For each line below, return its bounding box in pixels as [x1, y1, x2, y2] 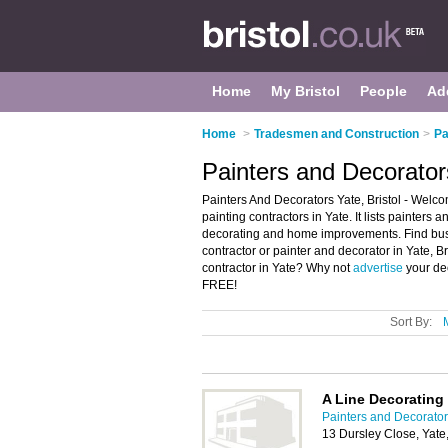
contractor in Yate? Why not [202, 261, 353, 275]
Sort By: [390, 315, 432, 329]
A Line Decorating [322, 391, 444, 407]
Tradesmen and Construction [254, 127, 419, 141]
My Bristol [271, 83, 340, 99]
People [360, 83, 407, 99]
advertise [353, 261, 403, 275]
